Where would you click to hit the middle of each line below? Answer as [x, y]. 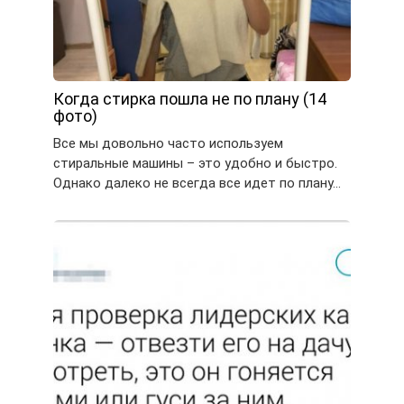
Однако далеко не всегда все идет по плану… [197, 184]
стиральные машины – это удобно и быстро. [195, 164]
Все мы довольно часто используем [168, 144]
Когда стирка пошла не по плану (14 [190, 99]
